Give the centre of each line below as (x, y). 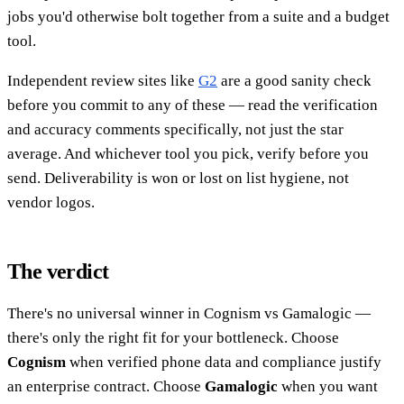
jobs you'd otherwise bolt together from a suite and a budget (198, 16)
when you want (328, 386)
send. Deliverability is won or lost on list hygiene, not (178, 178)
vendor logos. (51, 202)
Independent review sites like (103, 80)
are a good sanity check (294, 80)
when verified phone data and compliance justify (224, 362)
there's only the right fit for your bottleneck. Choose (173, 337)
